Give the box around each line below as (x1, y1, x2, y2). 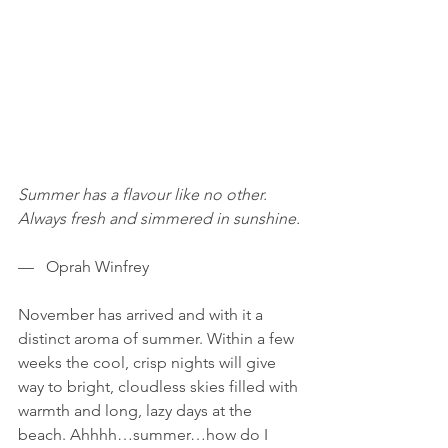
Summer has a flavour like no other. (18, 185, 271, 205)
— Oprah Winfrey (18, 257, 149, 277)
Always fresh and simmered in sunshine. (18, 209, 300, 229)
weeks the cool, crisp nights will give (18, 353, 280, 373)
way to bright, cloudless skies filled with (18, 377, 302, 397)
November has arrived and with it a (18, 305, 267, 325)
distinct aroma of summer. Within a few (18, 329, 298, 349)
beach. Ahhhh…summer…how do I (18, 425, 272, 445)
